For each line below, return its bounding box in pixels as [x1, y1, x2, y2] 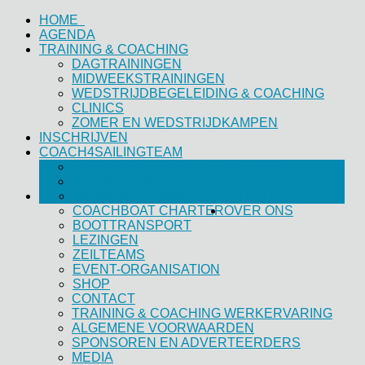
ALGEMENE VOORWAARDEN [72, 321, 254, 335]
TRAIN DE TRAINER [73, 189, 196, 203]
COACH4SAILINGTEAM [39, 145, 182, 159]
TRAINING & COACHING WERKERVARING [72, 306, 332, 320]
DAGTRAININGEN [72, 57, 182, 71]
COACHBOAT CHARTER [73, 204, 224, 218]
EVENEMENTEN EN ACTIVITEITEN [72, 160, 288, 174]
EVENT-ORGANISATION [73, 262, 220, 276]
